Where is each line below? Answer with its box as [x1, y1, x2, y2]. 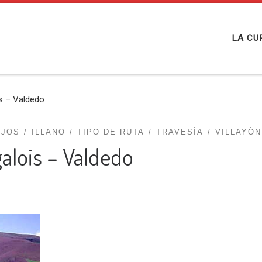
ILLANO [31, 127, 65, 137]
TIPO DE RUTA [77, 127, 144, 137]
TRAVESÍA [156, 127, 204, 137]
